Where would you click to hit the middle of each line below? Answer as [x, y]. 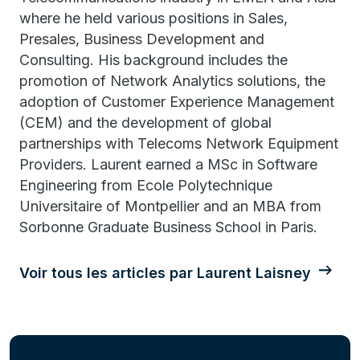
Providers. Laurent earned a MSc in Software [168, 164]
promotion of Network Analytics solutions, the [172, 81]
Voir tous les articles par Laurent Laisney [165, 273]
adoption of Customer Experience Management [177, 102]
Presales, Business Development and [142, 39]
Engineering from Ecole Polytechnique [146, 185]
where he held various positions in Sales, [153, 18]
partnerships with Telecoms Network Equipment [179, 143]
